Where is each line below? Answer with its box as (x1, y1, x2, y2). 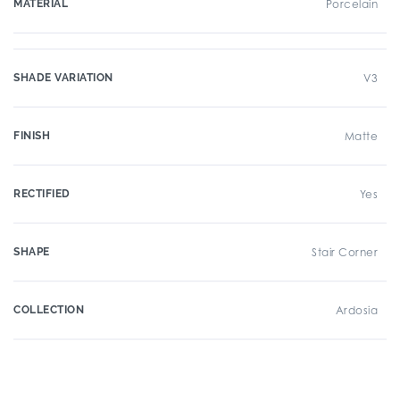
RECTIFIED (13, 187, 71, 200)
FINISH (13, 129, 50, 142)
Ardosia (335, 304, 378, 317)
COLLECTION (13, 304, 84, 316)
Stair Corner (312, 246, 378, 259)
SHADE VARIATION (13, 71, 113, 84)
